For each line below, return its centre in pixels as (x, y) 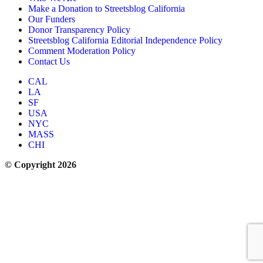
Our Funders (52, 19)
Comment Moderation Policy (82, 51)
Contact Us (49, 62)
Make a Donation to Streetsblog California (107, 9)
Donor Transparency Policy (79, 30)
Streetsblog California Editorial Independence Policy (125, 41)
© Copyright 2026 (41, 165)
